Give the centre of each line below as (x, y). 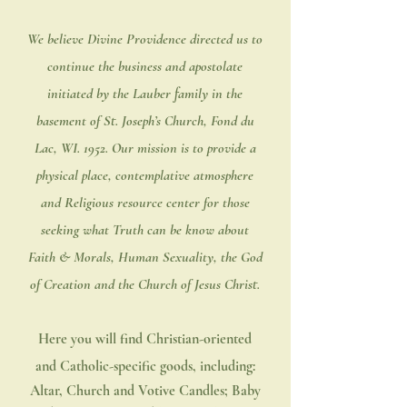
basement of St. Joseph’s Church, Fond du (145, 121)
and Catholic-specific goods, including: (145, 366)
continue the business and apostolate (145, 66)
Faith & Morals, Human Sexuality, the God (145, 257)
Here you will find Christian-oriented (145, 339)
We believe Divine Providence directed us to (145, 39)
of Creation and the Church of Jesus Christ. (145, 284)
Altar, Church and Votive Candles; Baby (145, 391)
